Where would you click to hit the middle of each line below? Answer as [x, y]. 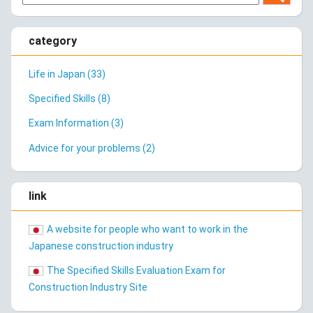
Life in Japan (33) [67, 74]
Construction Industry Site [88, 287]
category [53, 41]
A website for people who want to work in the [147, 229]
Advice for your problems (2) [92, 148]
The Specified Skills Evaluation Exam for [136, 270]
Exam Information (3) [76, 123]
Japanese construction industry [101, 246]
